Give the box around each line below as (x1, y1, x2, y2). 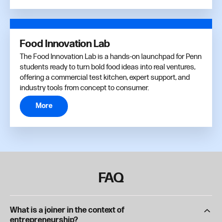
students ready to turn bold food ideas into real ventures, (20, 62, 195, 71)
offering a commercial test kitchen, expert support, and (20, 73, 190, 82)
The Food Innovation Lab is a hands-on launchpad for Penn (20, 52, 202, 61)
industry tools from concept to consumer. (20, 83, 149, 92)
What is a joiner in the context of (10, 205, 124, 215)
